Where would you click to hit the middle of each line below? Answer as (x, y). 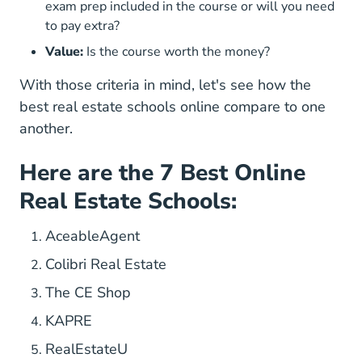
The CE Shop (88, 292)
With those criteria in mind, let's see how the (165, 84)
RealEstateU (86, 349)
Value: (64, 51)
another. (46, 128)
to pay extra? (82, 25)
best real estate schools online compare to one (173, 106)
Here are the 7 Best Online (162, 173)
